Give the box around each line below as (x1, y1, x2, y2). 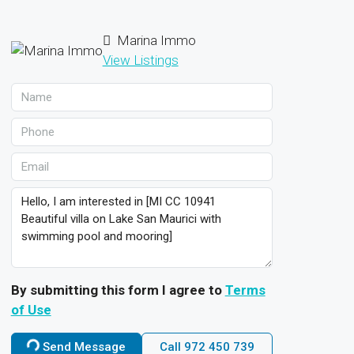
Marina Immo (113, 32, 196, 48)
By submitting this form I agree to (10, 281, 225, 298)
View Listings (102, 51, 179, 68)
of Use (10, 301, 51, 318)
